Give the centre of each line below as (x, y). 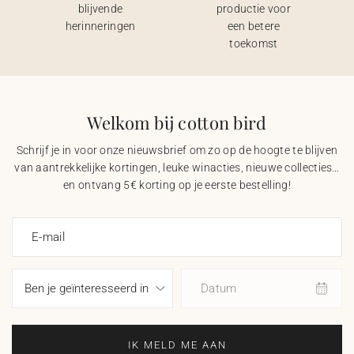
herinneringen (100, 26)
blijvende (100, 9)
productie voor (254, 9)
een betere (254, 26)
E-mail (48, 237)
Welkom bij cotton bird (177, 122)
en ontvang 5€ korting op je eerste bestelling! (177, 185)
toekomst (254, 43)
